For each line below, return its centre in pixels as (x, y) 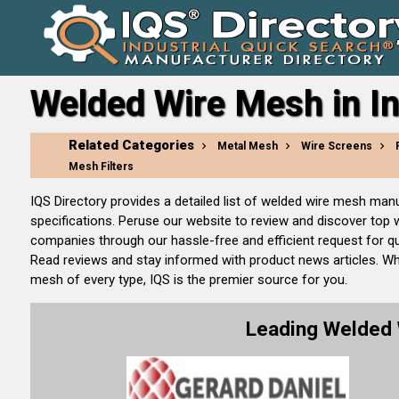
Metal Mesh (247, 146)
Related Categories (131, 145)
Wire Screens (336, 146)
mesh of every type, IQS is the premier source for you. (188, 280)
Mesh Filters (101, 167)
